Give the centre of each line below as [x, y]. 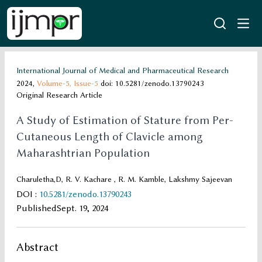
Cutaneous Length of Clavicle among [110, 137]
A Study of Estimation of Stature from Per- [125, 120]
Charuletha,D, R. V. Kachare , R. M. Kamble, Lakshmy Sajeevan [124, 179]
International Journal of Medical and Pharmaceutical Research [123, 70]
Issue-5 [86, 83]
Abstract [37, 247]
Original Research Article [59, 95]
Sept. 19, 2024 [82, 208]
